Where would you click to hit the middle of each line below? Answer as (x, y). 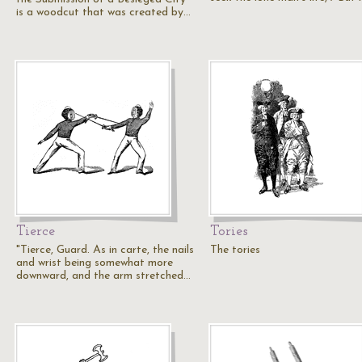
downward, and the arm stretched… (103, 276)
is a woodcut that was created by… (103, 13)
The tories (235, 250)
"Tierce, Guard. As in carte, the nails (105, 250)
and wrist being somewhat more (95, 263)
